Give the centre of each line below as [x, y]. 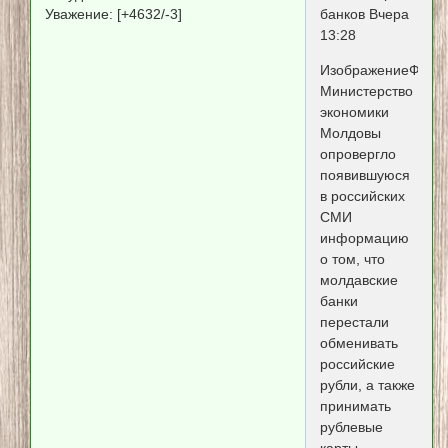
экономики [354, 112]
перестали [354, 322]
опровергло [357, 154]
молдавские [358, 280]
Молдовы [350, 133]
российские [357, 364]
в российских [362, 196]
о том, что [352, 259]
